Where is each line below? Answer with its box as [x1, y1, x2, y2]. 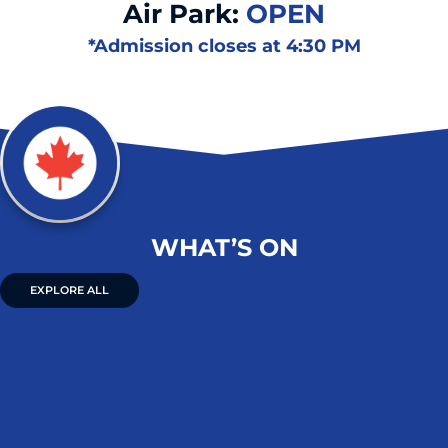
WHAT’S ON [150, 233, 298, 263]
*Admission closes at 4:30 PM [87, 35, 361, 57]
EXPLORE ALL [30, 283, 109, 298]
